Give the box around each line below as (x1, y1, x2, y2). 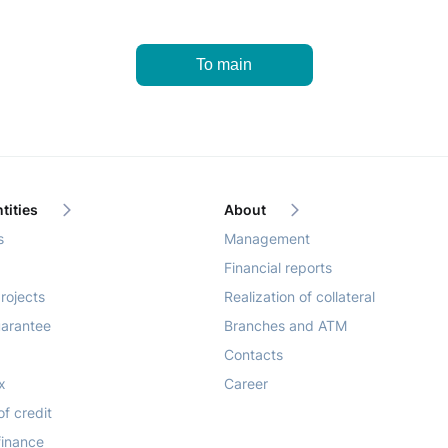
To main (196, 56, 252, 73)
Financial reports (224, 259, 332, 276)
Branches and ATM (224, 317, 347, 334)
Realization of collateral (224, 288, 375, 305)
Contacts (224, 346, 283, 363)
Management (224, 230, 310, 247)
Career (224, 375, 268, 392)
